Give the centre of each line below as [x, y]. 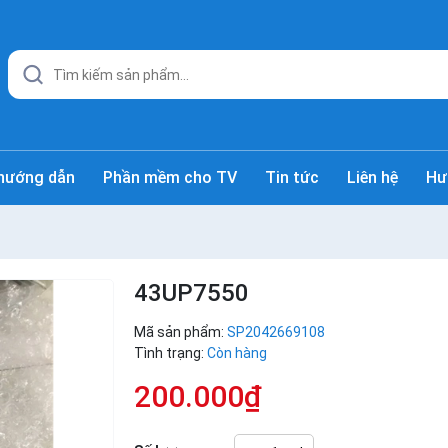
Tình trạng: [169, 352]
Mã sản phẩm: [180, 331]
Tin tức [292, 177]
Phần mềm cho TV [170, 177]
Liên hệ [372, 177]
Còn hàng [237, 352]
